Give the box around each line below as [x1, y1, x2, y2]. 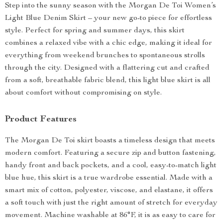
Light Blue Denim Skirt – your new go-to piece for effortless [5, 14, 212, 22]
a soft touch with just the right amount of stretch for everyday [5, 199, 218, 207]
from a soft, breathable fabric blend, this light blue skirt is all [5, 77, 211, 85]
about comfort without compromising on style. [5, 89, 162, 97]
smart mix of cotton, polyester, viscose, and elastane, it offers [5, 187, 213, 195]
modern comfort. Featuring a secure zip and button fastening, [5, 149, 216, 157]
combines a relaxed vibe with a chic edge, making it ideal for [5, 39, 212, 47]
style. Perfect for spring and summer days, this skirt [5, 27, 185, 35]
